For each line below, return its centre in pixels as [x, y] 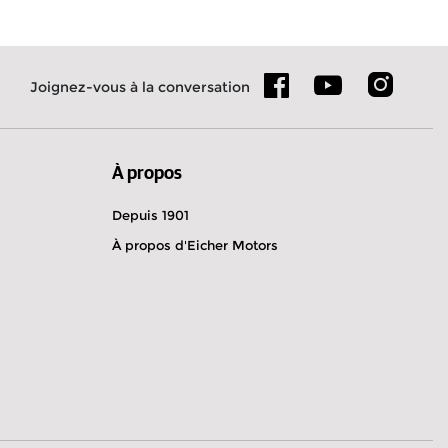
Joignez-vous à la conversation [140, 86]
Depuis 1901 [150, 214]
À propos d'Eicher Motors [195, 244]
